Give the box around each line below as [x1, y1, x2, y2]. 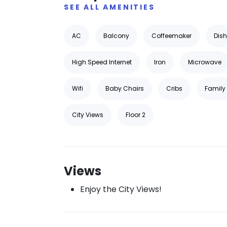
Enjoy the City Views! [80, 183, 162, 195]
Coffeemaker [152, 31, 192, 40]
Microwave [188, 58, 221, 66]
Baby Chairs [105, 84, 144, 93]
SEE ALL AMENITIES [64, 2, 155, 12]
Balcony [103, 31, 129, 40]
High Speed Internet [72, 58, 132, 66]
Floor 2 [126, 110, 145, 119]
